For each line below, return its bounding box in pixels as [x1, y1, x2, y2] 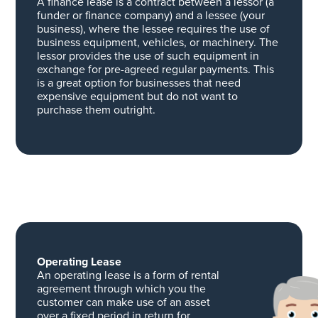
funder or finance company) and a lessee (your [36, 7, 265, 24]
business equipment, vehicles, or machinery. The [36, 34, 278, 51]
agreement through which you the [36, 280, 206, 297]
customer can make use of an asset [36, 294, 210, 311]
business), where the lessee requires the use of [36, 21, 270, 38]
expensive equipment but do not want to [36, 88, 238, 105]
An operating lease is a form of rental [36, 267, 219, 284]
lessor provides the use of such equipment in [36, 48, 259, 65]
